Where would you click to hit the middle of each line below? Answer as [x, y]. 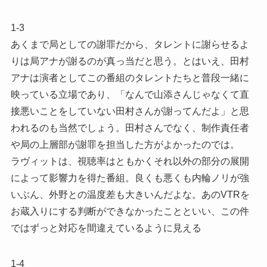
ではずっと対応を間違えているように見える [106, 228]
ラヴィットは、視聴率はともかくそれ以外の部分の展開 [130, 161]
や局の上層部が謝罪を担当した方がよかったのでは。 [125, 144]
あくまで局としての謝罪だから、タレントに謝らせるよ [130, 44]
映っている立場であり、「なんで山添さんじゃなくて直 [130, 94]
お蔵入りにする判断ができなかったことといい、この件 [130, 211]
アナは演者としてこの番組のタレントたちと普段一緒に [130, 77]
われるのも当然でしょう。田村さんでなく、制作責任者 [130, 128]
